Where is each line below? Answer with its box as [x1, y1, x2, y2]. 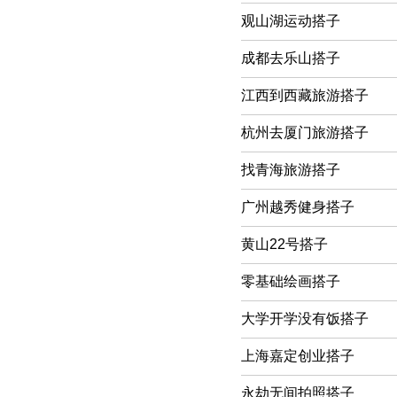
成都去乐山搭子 [241, 50, 340, 66]
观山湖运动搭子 [241, 12, 340, 28]
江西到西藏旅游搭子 [241, 87, 369, 103]
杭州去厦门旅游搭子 [241, 124, 369, 140]
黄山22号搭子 [241, 236, 328, 252]
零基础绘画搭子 [241, 273, 340, 289]
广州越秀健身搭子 [241, 198, 354, 214]
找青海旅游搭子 [241, 161, 340, 177]
